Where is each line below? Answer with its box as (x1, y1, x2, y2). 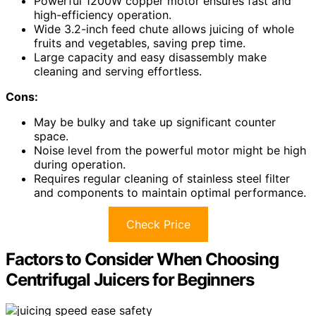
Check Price (126, 217, 190, 231)
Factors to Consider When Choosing (6, 248, 279, 269)
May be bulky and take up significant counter (34, 114, 276, 129)
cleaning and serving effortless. (34, 63, 202, 78)
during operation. (34, 157, 126, 171)
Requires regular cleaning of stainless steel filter (34, 171, 290, 186)
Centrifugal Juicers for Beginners (6, 269, 254, 290)
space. (34, 128, 68, 143)
